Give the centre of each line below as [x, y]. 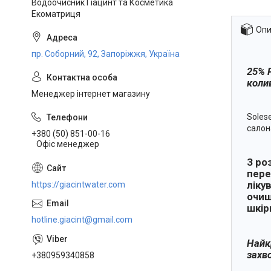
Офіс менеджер [68, 144]
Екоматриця [56, 14]
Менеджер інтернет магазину [91, 94]
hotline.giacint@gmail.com [82, 219]
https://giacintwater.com [78, 184]
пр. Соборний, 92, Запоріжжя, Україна [106, 54]
